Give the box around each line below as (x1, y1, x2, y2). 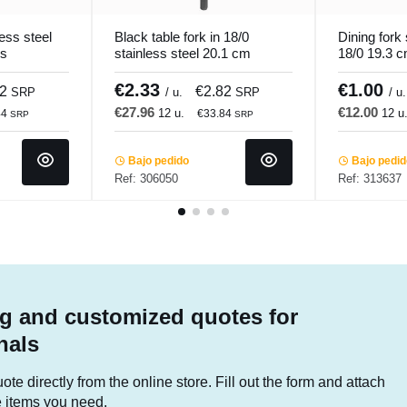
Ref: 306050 (114, 171, 178, 185)
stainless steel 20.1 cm (114, 45, 251, 62)
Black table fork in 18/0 (114, 29, 249, 45)
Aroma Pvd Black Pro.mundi (114, 62, 283, 78)
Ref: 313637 (338, 171, 402, 185)
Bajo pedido (124, 154, 189, 167)
